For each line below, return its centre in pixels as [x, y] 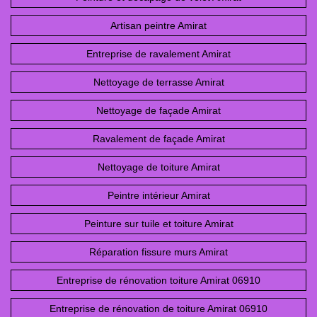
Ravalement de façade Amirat [158, 139]
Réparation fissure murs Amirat [158, 252]
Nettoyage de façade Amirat [158, 111]
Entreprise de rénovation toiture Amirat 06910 [158, 281]
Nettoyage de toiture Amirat [158, 167]
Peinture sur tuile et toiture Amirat [158, 224]
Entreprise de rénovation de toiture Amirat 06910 [158, 309]
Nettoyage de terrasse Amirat [158, 82]
